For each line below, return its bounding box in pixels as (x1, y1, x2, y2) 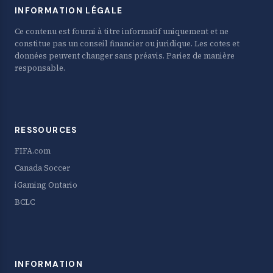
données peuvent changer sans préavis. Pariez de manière (15, 51, 235, 62)
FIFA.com (15, 146, 51, 157)
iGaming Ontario (15, 180, 77, 191)
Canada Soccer (15, 163, 70, 174)
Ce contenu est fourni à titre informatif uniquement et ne (15, 26, 229, 37)
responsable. (15, 63, 65, 74)
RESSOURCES (15, 125, 77, 136)
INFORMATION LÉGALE (15, 5, 123, 16)
